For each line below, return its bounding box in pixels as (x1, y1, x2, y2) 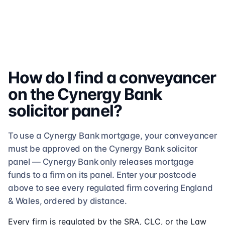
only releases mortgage (98, 157, 194, 167)
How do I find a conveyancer (8, 68, 216, 87)
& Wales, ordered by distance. (8, 196, 128, 206)
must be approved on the (8, 144, 107, 154)
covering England (144, 183, 213, 193)
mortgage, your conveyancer (99, 131, 217, 141)
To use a (8, 131, 44, 141)
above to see (8, 183, 60, 193)
